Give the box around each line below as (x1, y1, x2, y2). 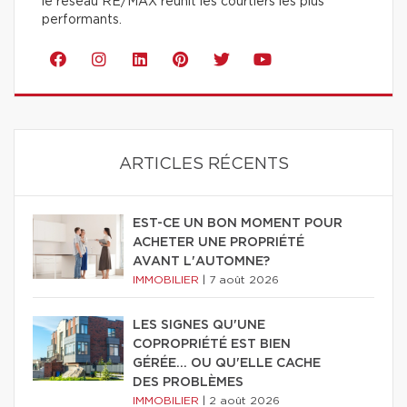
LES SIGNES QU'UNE (133, 318, 265, 332)
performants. (42, 13, 122, 26)
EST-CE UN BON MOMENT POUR (133, 216, 342, 230)
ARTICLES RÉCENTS (118, 155, 289, 173)
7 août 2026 (209, 273, 279, 285)
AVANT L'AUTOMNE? (133, 254, 270, 268)
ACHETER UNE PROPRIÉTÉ (133, 235, 304, 249)
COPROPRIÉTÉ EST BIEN (133, 337, 291, 351)
